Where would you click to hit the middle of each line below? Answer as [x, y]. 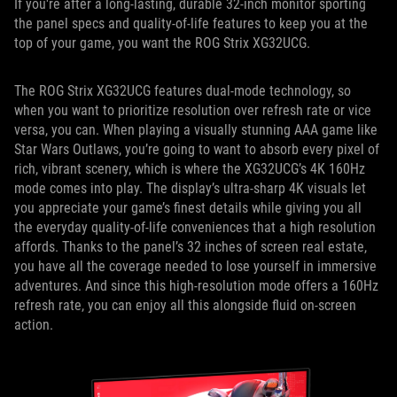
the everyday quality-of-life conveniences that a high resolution [195, 227]
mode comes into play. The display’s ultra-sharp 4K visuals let [190, 188]
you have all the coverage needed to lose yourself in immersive [195, 266]
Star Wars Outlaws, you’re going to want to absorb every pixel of [197, 149]
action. [35, 325]
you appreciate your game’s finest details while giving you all [188, 208]
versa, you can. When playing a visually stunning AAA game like [196, 130]
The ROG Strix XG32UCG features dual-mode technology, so [183, 91]
